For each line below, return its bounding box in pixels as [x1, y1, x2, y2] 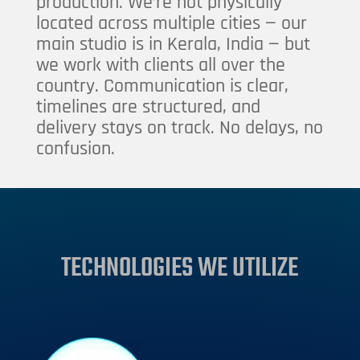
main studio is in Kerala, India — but [35, 33, 310, 55]
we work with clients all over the [35, 54, 285, 76]
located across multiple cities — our [35, 12, 307, 35]
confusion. [35, 137, 115, 160]
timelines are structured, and [35, 96, 260, 118]
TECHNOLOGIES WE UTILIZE [61, 252, 299, 283]
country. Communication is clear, [35, 75, 288, 97]
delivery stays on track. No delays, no [35, 117, 323, 139]
